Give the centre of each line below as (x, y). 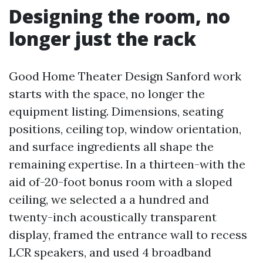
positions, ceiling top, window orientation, (125, 129)
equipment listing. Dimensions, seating (116, 111)
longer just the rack (102, 38)
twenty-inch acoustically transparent (113, 217)
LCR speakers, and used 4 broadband (110, 252)
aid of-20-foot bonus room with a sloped (121, 182)
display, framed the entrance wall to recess (128, 235)
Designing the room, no (119, 16)
